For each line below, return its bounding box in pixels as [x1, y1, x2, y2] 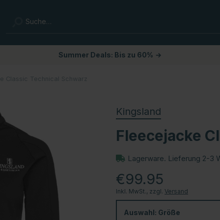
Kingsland [116, 105, 161, 117]
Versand [165, 187, 188, 195]
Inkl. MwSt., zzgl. [116, 187, 165, 195]
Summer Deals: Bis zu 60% [58, 51, 153, 59]
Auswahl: [124, 208, 158, 217]
